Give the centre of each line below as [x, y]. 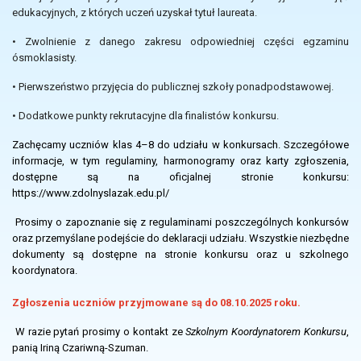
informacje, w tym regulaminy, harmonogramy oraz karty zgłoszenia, [180, 160]
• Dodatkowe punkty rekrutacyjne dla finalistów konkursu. [145, 115]
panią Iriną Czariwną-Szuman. [80, 347]
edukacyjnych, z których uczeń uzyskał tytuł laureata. [135, 12]
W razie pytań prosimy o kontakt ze [100, 331]
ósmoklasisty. [44, 57]
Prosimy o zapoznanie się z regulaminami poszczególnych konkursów [182, 222]
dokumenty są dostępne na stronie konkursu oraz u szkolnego [180, 254]
